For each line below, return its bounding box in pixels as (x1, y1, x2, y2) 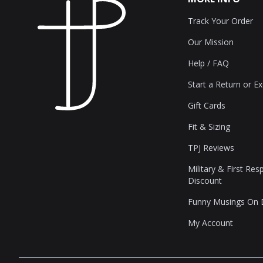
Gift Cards (188, 100, 225, 111)
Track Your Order (188, 15, 253, 26)
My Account (188, 217, 233, 228)
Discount (188, 175, 222, 186)
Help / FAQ (188, 58, 229, 69)
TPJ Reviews (188, 142, 234, 153)
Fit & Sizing (188, 121, 230, 132)
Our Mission (188, 36, 234, 48)
